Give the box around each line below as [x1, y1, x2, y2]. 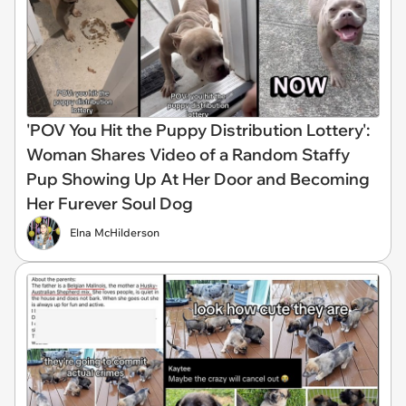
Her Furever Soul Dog [26, 193, 193, 214]
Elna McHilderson [70, 226, 159, 239]
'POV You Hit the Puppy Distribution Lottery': [26, 120, 370, 140]
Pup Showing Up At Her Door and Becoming [26, 169, 370, 189]
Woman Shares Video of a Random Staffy [26, 144, 350, 165]
